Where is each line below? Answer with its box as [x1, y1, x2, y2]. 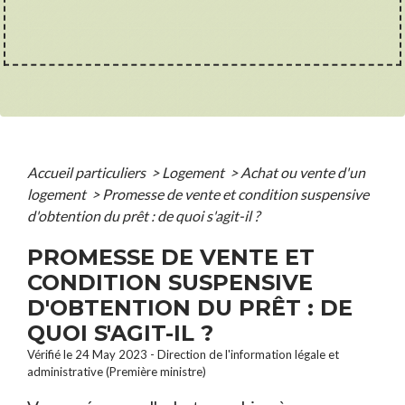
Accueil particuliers [27, 163, 148, 181]
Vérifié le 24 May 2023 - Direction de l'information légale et [27, 346, 339, 362]
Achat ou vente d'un [240, 163, 365, 181]
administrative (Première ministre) [27, 363, 206, 379]
